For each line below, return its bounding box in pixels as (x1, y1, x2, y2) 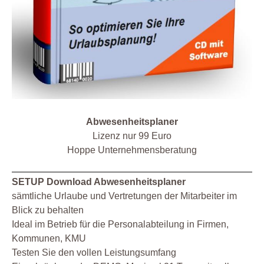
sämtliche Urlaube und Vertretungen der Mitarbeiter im (12, 191, 237, 202)
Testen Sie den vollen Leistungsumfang (12, 247, 176, 258)
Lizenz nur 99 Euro (93, 131, 171, 141)
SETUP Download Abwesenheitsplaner (12, 177, 186, 187)
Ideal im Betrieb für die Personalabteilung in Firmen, (12, 219, 229, 230)
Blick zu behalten (12, 205, 84, 216)
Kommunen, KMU (12, 233, 86, 244)
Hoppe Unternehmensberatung (67, 145, 197, 156)
